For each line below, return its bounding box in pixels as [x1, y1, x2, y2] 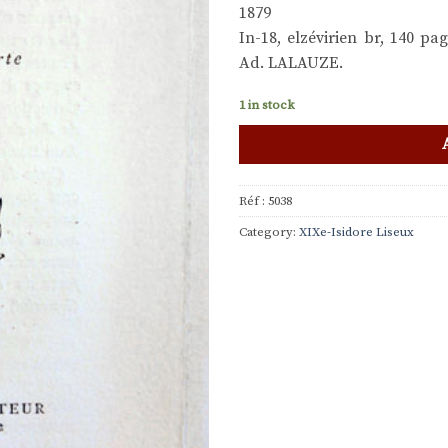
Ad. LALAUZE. [239, 52, 343, 73]
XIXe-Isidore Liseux [299, 224, 414, 241]
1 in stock [239, 96, 295, 113]
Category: [239, 224, 299, 241]
